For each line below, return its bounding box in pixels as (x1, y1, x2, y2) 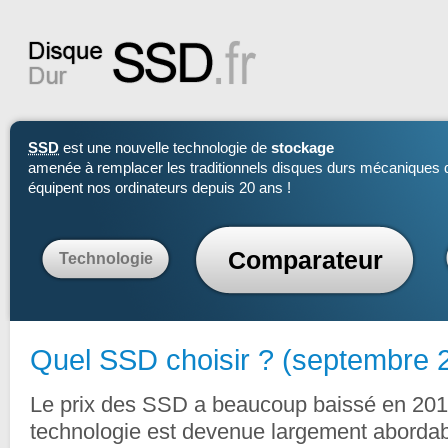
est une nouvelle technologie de (59, 140, 271, 156)
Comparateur (227, 246, 383, 274)
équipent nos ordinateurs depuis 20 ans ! (28, 180, 291, 196)
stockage (271, 140, 334, 156)
